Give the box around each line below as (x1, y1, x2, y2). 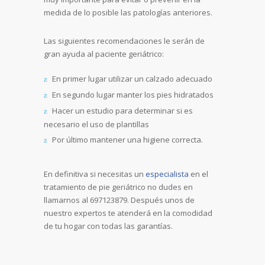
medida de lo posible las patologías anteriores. (44, 7, 212, 18)
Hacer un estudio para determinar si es (52, 105, 193, 116)
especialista (146, 169, 189, 179)
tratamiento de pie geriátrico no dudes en (44, 182, 193, 192)
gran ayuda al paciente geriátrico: (44, 49, 164, 59)
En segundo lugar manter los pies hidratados (52, 89, 214, 100)
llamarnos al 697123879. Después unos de (44, 195, 195, 205)
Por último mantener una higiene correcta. (52, 134, 203, 145)
